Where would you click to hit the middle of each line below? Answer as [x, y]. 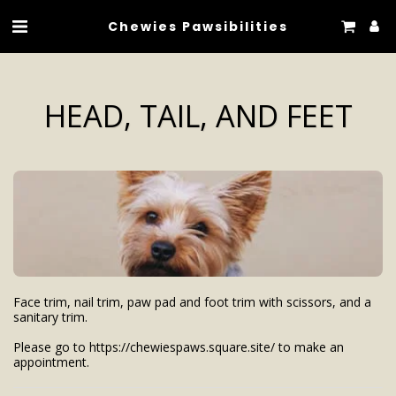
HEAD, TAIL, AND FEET [198, 115]
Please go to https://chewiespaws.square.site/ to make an [179, 347]
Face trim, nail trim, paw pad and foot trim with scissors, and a [192, 302]
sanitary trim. [50, 317]
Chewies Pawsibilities [198, 26]
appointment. [51, 362]
